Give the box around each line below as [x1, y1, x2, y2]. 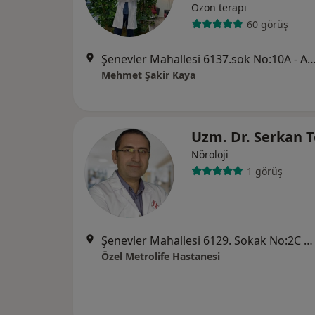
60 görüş [246, 17, 288, 31]
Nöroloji [191, 148, 229, 161]
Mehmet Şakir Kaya [101, 68, 195, 82]
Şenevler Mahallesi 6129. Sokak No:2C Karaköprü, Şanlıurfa [304, 233, 313, 248]
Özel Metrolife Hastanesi [101, 250, 220, 263]
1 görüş [246, 164, 283, 178]
